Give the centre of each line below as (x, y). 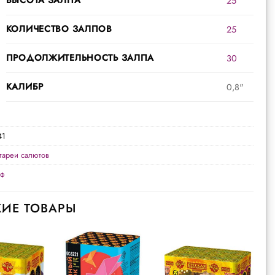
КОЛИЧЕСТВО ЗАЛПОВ (59, 29)
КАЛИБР (25, 86)
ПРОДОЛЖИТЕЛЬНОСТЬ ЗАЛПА (80, 57)
